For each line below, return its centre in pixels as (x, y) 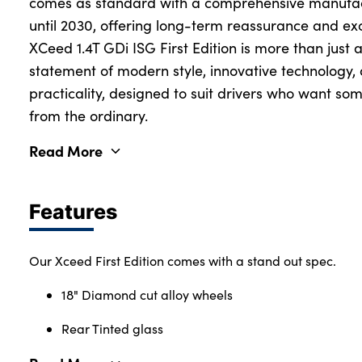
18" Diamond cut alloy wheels (147, 294)
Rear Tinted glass (112, 328)
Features (73, 210)
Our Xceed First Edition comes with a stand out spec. (183, 260)
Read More (66, 150)
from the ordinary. (88, 115)
